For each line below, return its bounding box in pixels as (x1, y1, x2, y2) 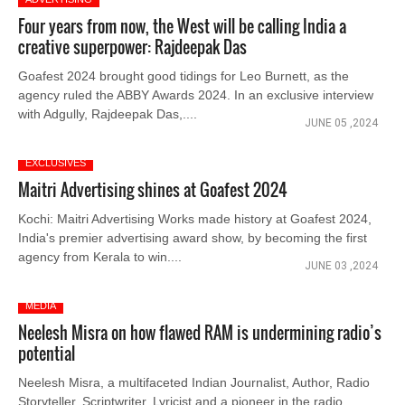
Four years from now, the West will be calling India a (17, 14, 346, 38)
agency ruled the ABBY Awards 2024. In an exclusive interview (17, 88, 373, 102)
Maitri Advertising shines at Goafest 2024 (17, 178, 287, 202)
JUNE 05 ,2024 (305, 117, 379, 129)
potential (17, 342, 75, 365)
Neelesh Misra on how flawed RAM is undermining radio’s (17, 321, 381, 344)
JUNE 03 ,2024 (305, 259, 379, 272)
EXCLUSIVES (24, 157, 86, 168)
